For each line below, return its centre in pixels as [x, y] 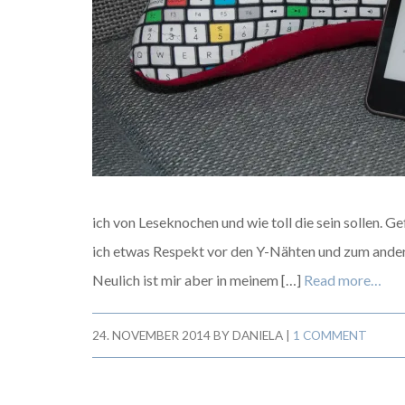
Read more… [343, 280]
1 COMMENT [330, 335]
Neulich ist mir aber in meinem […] [198, 280]
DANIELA [258, 335]
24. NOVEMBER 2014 [151, 335]
